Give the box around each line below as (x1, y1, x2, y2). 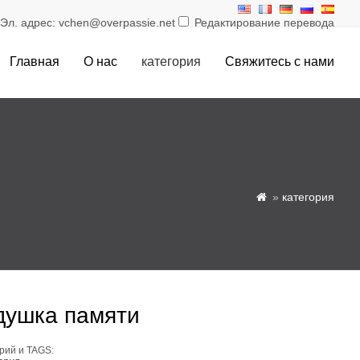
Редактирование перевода (191, 16, 334, 29)
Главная (10, 55, 59, 68)
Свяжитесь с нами (225, 55, 334, 68)
